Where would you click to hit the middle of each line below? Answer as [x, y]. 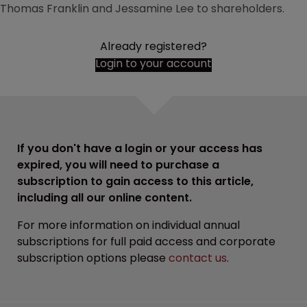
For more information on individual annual [128, 225]
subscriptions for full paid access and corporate [146, 242]
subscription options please [93, 258]
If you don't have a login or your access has [140, 148]
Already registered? [153, 46]
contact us [198, 258]
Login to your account [153, 63]
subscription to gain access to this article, [135, 181]
